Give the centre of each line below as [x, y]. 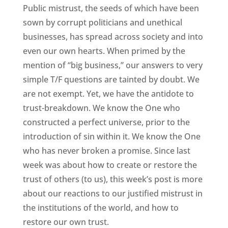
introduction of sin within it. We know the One [111, 137]
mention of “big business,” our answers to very [112, 65]
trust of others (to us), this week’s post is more [112, 179]
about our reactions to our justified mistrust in [112, 194]
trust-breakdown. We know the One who [101, 108]
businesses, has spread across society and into [113, 37]
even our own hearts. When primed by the [104, 51]
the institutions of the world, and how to [101, 208]
